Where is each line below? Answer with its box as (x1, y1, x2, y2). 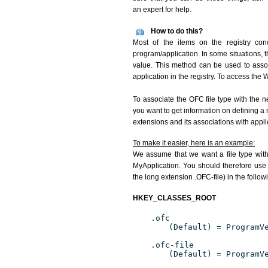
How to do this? (151, 27, 203, 35)
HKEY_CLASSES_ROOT (133, 194, 216, 202)
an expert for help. (133, 5, 191, 14)
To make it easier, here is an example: (133, 139, 255, 147)
